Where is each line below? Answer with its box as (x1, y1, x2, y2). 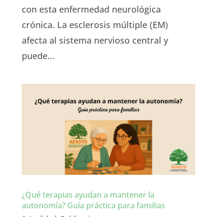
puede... (21, 49, 55, 62)
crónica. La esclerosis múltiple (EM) (21, 18, 168, 31)
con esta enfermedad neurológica (21, 3, 161, 15)
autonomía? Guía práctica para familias (21, 200, 165, 211)
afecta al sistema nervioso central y (21, 34, 168, 46)
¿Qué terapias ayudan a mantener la (21, 189, 155, 200)
